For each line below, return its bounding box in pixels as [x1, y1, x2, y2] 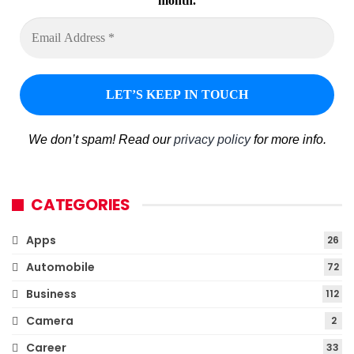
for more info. [250, 133, 326, 147]
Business [26, 286, 77, 303]
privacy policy [173, 133, 250, 147]
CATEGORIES [31, 194, 130, 217]
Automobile [26, 259, 95, 276]
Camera [26, 313, 73, 330]
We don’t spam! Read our [28, 133, 174, 147]
